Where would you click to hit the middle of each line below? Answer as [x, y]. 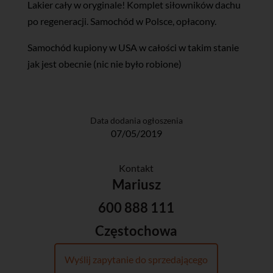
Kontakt [136, 168]
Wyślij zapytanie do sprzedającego [136, 259]
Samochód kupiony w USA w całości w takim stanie [133, 48]
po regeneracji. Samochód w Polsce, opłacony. [122, 21]
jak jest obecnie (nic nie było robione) [104, 64]
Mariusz [136, 185]
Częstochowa [136, 230]
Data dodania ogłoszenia [136, 121]
